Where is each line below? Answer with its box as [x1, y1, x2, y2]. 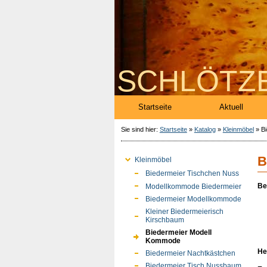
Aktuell [219, 103, 243, 111]
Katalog [194, 125, 216, 133]
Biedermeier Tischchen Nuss [145, 169, 239, 178]
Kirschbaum [145, 215, 184, 224]
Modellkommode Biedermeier [145, 182, 241, 191]
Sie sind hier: [120, 125, 160, 133]
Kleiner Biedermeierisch [145, 207, 223, 216]
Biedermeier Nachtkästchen [145, 249, 235, 258]
